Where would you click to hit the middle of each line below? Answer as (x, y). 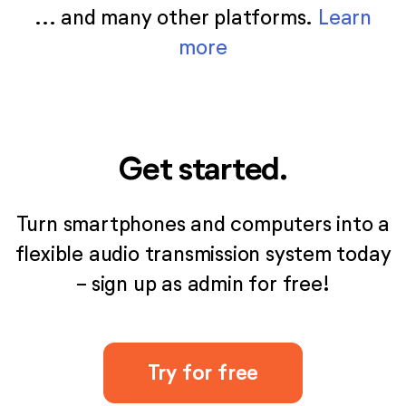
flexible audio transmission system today (203, 253)
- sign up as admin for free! (203, 283)
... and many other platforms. (176, 17)
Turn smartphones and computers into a (203, 223)
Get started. (203, 168)
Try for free (203, 372)
